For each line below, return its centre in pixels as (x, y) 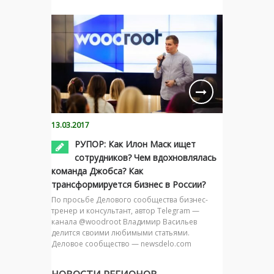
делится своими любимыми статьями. (120, 232)
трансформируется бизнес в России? (128, 184)
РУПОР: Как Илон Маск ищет (135, 144)
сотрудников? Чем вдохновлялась (146, 157)
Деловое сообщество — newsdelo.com (121, 243)
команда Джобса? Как (97, 171)
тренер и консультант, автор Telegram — (125, 210)
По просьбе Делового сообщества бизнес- (130, 199)
